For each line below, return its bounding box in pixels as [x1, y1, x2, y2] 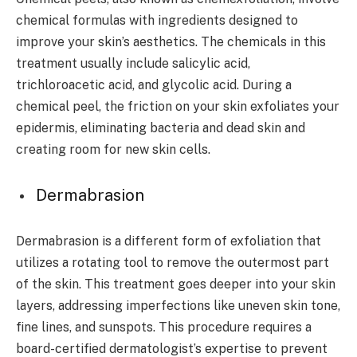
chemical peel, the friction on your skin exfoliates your [16, 99, 339, 115]
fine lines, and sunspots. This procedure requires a [16, 319, 312, 335]
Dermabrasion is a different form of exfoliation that [16, 233, 321, 249]
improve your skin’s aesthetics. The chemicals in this [16, 34, 326, 50]
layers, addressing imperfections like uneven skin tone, [16, 297, 340, 313]
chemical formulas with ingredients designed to [16, 13, 298, 29]
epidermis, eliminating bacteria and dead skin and [16, 120, 305, 136]
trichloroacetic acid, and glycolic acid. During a [16, 77, 292, 93]
